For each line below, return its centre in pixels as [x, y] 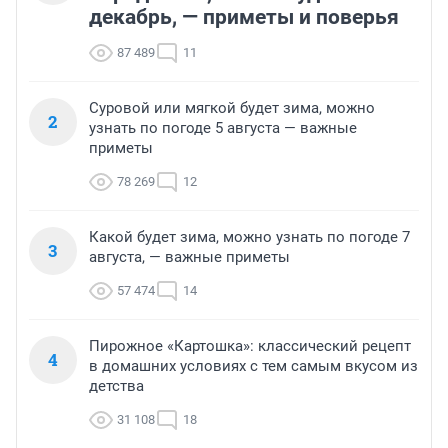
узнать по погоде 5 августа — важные [223, 128]
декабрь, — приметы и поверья [244, 17]
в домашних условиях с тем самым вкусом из [253, 366]
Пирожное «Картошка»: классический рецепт [250, 346]
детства [116, 386]
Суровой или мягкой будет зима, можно [232, 108]
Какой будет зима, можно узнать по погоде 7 [249, 237]
